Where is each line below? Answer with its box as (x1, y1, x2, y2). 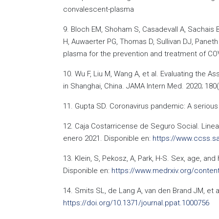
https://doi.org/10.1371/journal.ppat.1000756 (63, 198, 209, 207)
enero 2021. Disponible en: (63, 134, 153, 143)
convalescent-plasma (63, 5, 134, 14)
